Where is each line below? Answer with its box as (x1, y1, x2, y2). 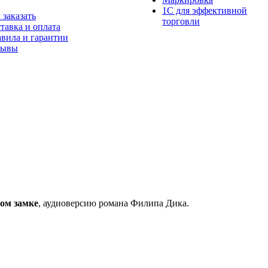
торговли (162, 16, 200, 26)
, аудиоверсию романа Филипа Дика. (38, 197, 189, 208)
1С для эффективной (162, 5, 247, 16)
